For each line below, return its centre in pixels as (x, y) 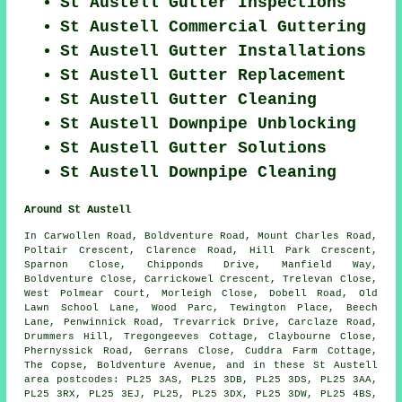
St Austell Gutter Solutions (194, 149)
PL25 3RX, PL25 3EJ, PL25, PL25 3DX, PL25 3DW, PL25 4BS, (201, 394)
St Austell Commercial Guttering (214, 27)
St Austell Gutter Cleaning (189, 100)
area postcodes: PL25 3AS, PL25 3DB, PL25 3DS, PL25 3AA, (201, 380)
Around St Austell (78, 210)
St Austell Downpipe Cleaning (199, 173)
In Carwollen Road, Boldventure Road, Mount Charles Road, (201, 236)
